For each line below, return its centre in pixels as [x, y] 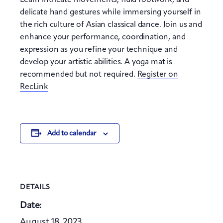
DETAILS [35, 187]
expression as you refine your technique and [99, 50]
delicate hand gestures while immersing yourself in [111, 12]
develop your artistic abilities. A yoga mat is [96, 62]
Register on [158, 75]
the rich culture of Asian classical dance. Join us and [111, 25]
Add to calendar [71, 133]
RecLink [34, 87]
